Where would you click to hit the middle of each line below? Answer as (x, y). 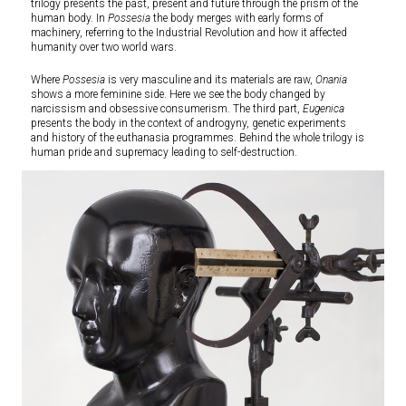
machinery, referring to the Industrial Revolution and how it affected (189, 32)
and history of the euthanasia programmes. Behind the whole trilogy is (198, 137)
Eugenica (322, 108)
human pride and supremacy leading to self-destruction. (164, 152)
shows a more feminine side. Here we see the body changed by (178, 94)
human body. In (69, 18)
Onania (331, 79)
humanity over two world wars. (104, 47)
